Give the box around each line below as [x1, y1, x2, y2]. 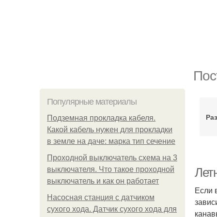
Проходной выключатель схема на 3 [47, 154, 177, 162]
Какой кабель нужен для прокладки [47, 125, 172, 134]
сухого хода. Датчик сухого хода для [47, 205, 177, 213]
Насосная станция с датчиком [47, 193, 155, 201]
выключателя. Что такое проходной [47, 165, 174, 173]
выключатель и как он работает [47, 177, 159, 185]
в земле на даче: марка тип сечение [47, 137, 175, 145]
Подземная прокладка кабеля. [47, 114, 155, 122]
